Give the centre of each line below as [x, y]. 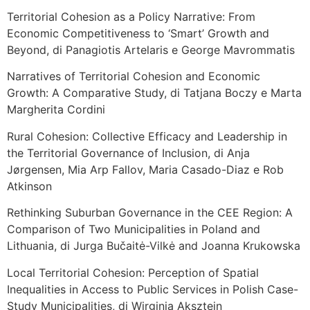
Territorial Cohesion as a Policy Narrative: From [131, 17]
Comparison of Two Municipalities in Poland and [134, 229]
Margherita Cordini [56, 110]
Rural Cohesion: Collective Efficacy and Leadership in [147, 136]
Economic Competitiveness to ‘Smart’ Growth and [138, 34]
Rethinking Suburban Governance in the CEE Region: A [150, 213]
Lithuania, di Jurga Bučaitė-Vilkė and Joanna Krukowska [154, 246]
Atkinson [29, 186]
